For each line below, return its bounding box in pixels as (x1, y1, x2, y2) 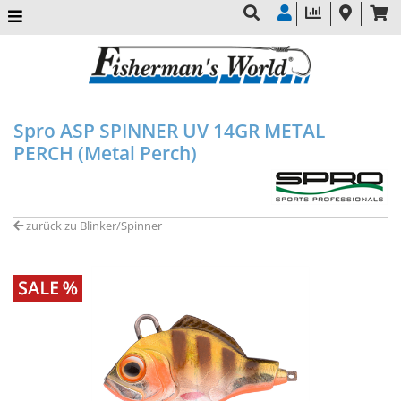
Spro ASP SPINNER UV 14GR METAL (13, 117, 325, 143)
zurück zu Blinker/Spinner (23, 217, 162, 234)
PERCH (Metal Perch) (13, 140, 197, 166)
